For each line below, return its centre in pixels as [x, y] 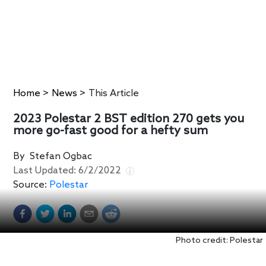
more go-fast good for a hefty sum [111, 132]
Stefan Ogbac [61, 157]
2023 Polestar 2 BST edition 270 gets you [129, 120]
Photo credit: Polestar [219, 241]
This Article [114, 93]
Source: [30, 185]
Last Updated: [46, 171]
